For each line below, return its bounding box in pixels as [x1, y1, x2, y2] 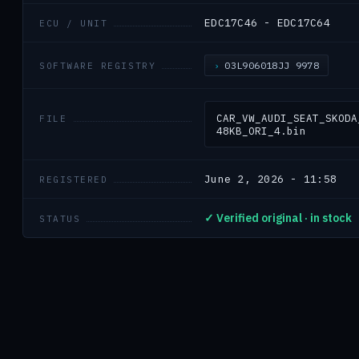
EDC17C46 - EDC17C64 [204, 16, 330, 30]
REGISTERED [39, 174, 108, 185]
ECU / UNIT [39, 18, 108, 29]
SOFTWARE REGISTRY [39, 60, 156, 71]
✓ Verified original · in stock [204, 211, 352, 225]
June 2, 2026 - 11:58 [204, 172, 337, 186]
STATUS [39, 213, 81, 224]
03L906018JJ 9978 [224, 59, 320, 71]
